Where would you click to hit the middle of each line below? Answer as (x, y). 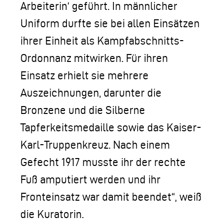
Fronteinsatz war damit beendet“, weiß (111, 197)
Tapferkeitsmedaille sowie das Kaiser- (111, 127)
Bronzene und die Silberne (83, 110)
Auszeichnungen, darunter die (91, 93)
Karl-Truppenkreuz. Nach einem (95, 145)
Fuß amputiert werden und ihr (90, 179)
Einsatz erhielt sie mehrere (84, 75)
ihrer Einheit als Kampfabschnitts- (102, 41)
